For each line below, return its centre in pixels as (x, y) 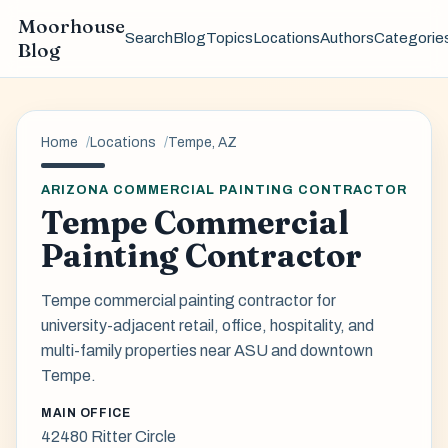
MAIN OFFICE (86, 412)
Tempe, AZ (202, 142)
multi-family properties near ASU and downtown (207, 350)
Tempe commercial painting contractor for (188, 300)
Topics (229, 38)
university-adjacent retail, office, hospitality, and (207, 325)
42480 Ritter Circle (108, 437)
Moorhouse (71, 26)
